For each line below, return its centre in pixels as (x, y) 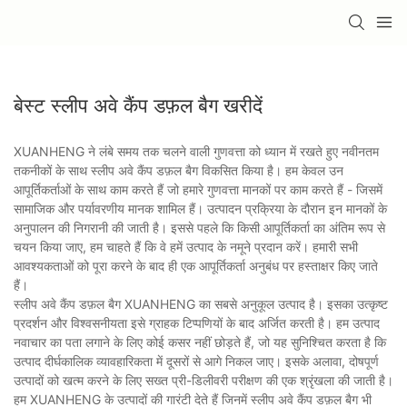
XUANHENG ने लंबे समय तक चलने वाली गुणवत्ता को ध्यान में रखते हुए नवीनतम (196, 151)
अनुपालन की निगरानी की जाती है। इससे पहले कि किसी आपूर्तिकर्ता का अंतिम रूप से (199, 227)
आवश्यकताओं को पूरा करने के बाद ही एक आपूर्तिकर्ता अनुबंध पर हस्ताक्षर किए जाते (196, 265)
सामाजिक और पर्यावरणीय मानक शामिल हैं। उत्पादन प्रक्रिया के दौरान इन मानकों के (200, 208)
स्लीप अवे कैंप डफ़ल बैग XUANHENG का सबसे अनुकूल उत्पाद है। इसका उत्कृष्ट (201, 303)
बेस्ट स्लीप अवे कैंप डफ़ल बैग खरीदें (138, 105)
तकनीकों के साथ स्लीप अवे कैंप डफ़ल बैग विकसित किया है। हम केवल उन (179, 170)
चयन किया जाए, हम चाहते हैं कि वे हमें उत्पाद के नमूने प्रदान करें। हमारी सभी (186, 246)
